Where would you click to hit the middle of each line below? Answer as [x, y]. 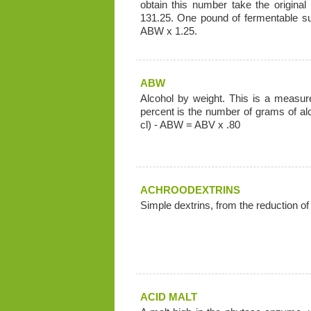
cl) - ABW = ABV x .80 [190, 125]
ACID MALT [168, 297]
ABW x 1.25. [168, 31]
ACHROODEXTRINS [190, 190]
